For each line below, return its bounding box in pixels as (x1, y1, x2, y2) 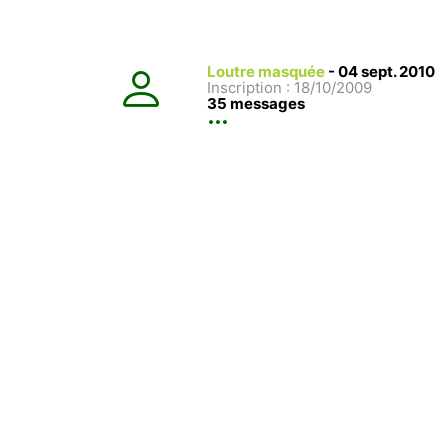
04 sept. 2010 (338, 61, 435, 81)
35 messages (207, 93, 305, 113)
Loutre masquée (207, 61, 325, 81)
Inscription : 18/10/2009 (207, 77, 372, 97)
